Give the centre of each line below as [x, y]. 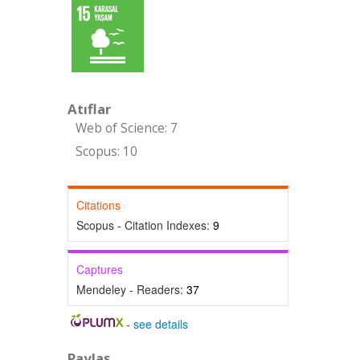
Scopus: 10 [106, 151]
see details [161, 324]
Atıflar [89, 109]
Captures [99, 269]
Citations [98, 205]
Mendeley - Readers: [131, 289]
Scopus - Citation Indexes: [144, 225]
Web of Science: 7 [126, 128]
